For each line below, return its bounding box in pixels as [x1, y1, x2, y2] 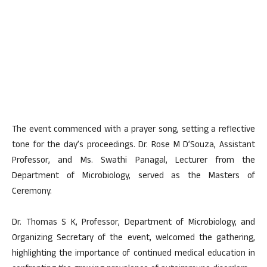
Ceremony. [12, 184, 52, 200]
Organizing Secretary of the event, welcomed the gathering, [12, 231, 255, 246]
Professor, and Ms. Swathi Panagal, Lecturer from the [12, 153, 255, 169]
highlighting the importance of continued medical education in [12, 246, 255, 262]
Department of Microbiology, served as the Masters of [12, 169, 255, 184]
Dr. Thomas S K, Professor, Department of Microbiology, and [12, 215, 255, 231]
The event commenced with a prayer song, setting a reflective [12, 122, 255, 138]
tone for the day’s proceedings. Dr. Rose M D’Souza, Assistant [12, 138, 255, 153]
